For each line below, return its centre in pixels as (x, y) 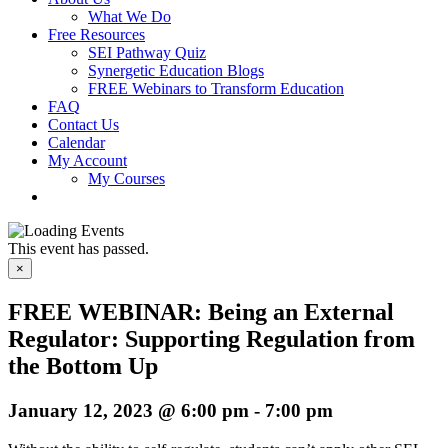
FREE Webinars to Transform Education (216, 88)
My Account (87, 160)
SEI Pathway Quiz (147, 52)
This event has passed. (78, 248)
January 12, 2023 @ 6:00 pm (128, 410)
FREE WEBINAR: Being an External (201, 311)
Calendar (76, 142)
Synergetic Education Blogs (176, 70)
